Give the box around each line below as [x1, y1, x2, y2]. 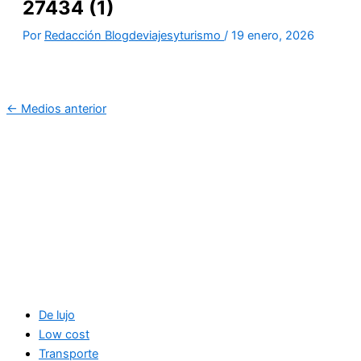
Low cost [39, 326, 89, 342]
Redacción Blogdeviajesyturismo [44, 27, 224, 43]
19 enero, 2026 [231, 27, 314, 43]
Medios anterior [18, 101, 106, 116]
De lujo [39, 307, 75, 322]
